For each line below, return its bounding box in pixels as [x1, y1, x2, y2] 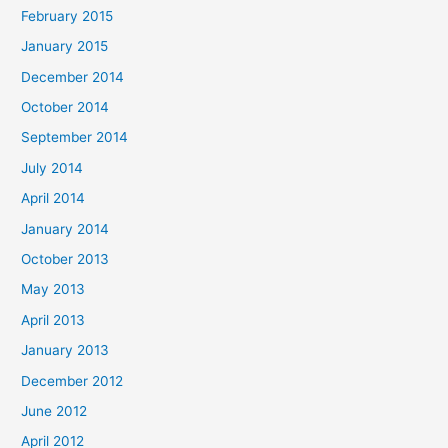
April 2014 [21, 190, 86, 207]
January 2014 [21, 220, 110, 237]
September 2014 [21, 129, 129, 146]
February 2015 [21, 7, 114, 24]
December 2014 [21, 68, 125, 85]
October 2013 [21, 250, 110, 267]
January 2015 [21, 38, 109, 55]
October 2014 [21, 98, 110, 115]
